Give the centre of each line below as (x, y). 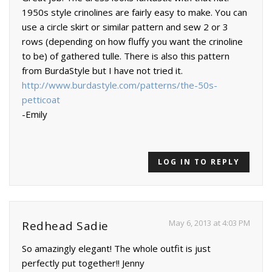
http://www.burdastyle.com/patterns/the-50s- (120, 85)
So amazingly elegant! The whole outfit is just (116, 249)
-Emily (35, 114)
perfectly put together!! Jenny (83, 263)
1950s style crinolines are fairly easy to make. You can (134, 12)
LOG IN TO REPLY (199, 162)
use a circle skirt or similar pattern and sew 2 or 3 (125, 27)
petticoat (41, 100)
